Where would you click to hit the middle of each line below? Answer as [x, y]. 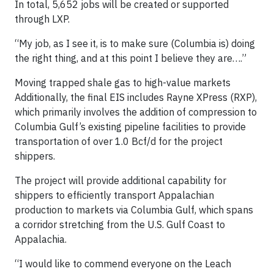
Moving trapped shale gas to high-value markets [123, 83]
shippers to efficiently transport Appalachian [114, 195]
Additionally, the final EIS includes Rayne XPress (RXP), [136, 97]
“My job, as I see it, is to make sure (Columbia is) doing [135, 43]
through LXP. [42, 19]
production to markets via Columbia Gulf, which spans [134, 210]
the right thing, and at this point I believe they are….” [131, 58]
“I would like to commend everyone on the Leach [123, 264]
